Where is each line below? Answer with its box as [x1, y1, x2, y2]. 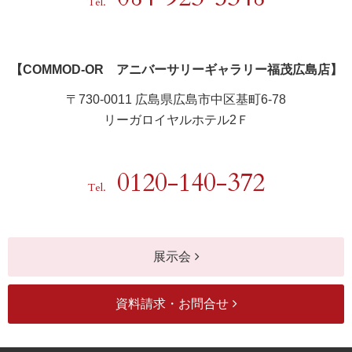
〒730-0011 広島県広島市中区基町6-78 [66, 92, 286, 106]
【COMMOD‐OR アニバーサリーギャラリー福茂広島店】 [9, 62, 343, 76]
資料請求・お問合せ [115, 296, 229, 310]
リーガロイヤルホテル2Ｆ [103, 112, 249, 126]
